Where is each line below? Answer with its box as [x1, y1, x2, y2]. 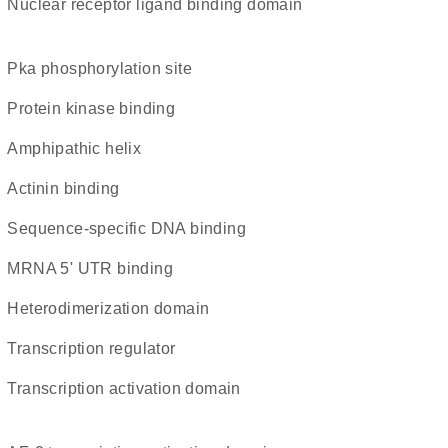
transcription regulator [16, 340, 176, 357]
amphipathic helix [18, 140, 142, 157]
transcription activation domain [16, 380, 241, 397]
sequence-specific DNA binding [18, 220, 246, 237]
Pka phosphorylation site [18, 60, 192, 77]
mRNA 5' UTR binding [20, 260, 173, 277]
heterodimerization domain [19, 300, 210, 317]
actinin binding [18, 180, 120, 197]
